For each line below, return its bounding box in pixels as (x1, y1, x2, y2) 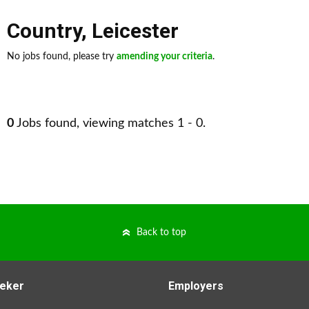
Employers (168, 279, 223, 292)
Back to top (137, 228, 186, 237)
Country (7, 19, 81, 43)
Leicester (92, 19, 179, 43)
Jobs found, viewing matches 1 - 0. (14, 117, 206, 130)
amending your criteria (117, 52, 212, 61)
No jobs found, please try (7, 52, 117, 61)
